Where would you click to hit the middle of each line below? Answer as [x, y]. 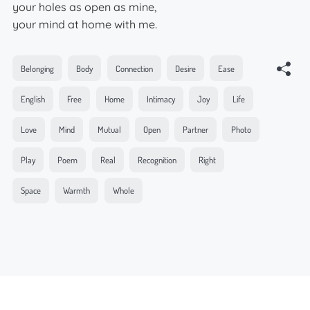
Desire [185, 68]
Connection [134, 68]
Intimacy [161, 99]
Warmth [77, 191]
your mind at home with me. [84, 25]
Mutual [109, 129]
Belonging [38, 68]
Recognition [157, 160]
